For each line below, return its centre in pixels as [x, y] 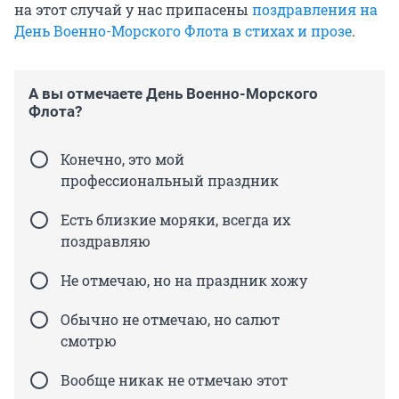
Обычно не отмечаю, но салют [170, 320]
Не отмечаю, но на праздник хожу [184, 281]
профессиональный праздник [170, 181]
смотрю [89, 341]
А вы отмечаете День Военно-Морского [173, 94]
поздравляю [106, 241]
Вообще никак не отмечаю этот [174, 380]
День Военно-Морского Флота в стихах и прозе [183, 31]
